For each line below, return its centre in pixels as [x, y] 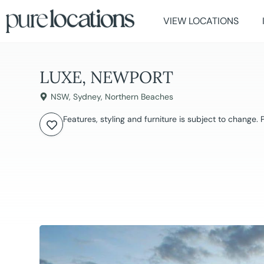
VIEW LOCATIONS [201, 21]
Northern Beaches [139, 97]
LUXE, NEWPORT [107, 77]
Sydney [87, 97]
